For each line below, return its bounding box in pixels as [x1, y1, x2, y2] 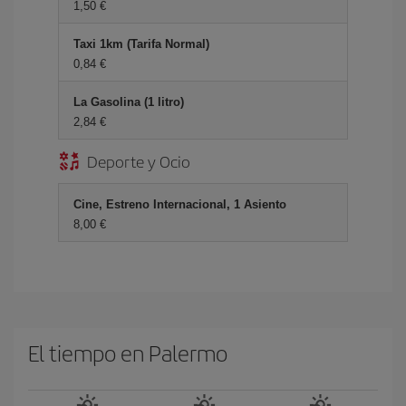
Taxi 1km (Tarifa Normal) [73, 37, 209, 51]
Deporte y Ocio [87, 150, 190, 172]
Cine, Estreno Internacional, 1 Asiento [73, 198, 286, 211]
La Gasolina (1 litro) [73, 95, 184, 109]
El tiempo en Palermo [28, 337, 227, 368]
